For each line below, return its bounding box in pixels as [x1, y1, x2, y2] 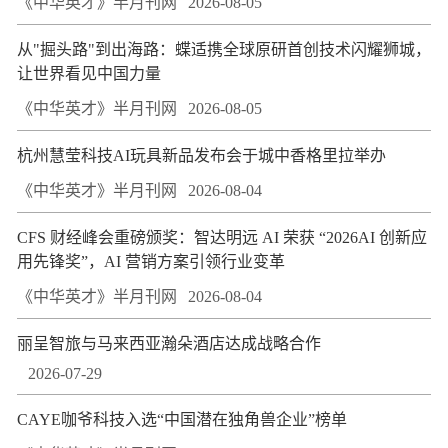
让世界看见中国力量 [17, 64, 161, 82]
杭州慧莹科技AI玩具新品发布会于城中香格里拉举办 [17, 146, 386, 164]
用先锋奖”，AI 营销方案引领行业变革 [17, 252, 285, 270]
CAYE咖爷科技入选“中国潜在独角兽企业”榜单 [17, 410, 347, 428]
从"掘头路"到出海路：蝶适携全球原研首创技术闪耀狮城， [17, 40, 431, 58]
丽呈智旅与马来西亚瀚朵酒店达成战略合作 [17, 334, 321, 352]
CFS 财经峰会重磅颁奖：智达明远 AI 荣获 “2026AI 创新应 [17, 228, 427, 246]
